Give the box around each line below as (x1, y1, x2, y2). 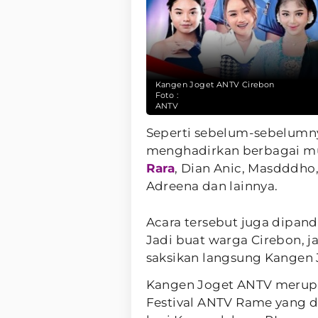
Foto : (155, 89, 178, 100)
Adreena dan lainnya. (146, 178, 278, 193)
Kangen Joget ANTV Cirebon (155, 79, 275, 89)
